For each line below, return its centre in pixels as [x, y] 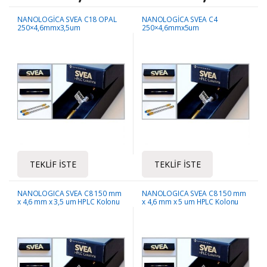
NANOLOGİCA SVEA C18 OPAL [67, 19]
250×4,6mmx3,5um [49, 27]
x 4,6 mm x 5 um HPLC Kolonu [190, 201]
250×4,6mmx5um [171, 27]
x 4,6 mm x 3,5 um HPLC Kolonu [69, 201]
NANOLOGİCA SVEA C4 [180, 19]
